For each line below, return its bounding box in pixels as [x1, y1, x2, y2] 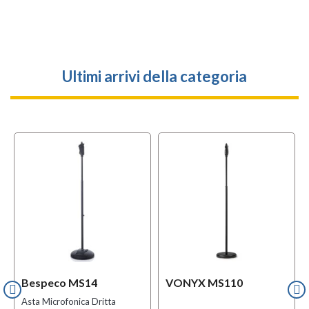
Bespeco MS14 [21, 276, 97, 289]
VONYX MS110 [166, 276, 243, 289]
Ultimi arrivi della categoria [62, 67, 247, 86]
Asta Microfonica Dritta [21, 296, 116, 307]
